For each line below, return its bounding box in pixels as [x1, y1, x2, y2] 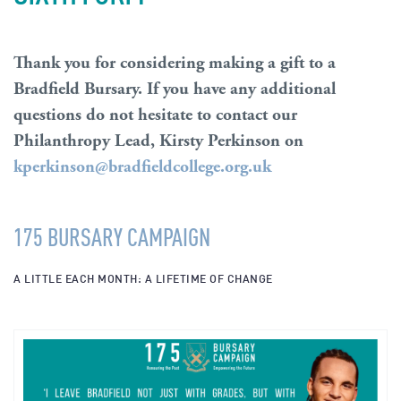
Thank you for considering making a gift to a [13, 51, 336, 74]
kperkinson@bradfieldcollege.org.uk [13, 155, 271, 178]
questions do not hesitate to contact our [13, 103, 297, 126]
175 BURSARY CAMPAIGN [13, 219, 210, 252]
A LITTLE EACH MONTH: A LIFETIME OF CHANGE [13, 269, 273, 286]
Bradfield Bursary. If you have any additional [13, 77, 336, 100]
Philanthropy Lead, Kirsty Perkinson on [13, 129, 303, 152]
